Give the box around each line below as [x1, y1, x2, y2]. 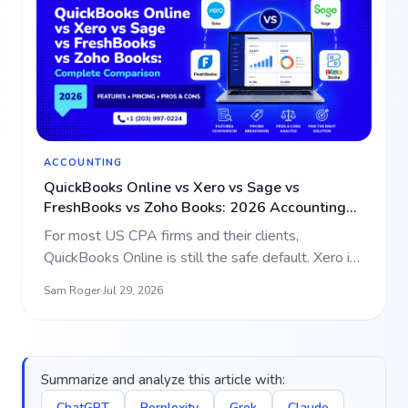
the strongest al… [44, 270, 155, 290]
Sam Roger [44, 283, 100, 298]
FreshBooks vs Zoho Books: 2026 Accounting [44, 198, 346, 218]
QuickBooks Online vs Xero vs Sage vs [44, 178, 300, 198]
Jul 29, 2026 [103, 283, 163, 298]
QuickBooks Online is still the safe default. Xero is [44, 248, 357, 268]
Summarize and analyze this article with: [41, 371, 285, 389]
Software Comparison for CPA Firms [44, 218, 286, 238]
